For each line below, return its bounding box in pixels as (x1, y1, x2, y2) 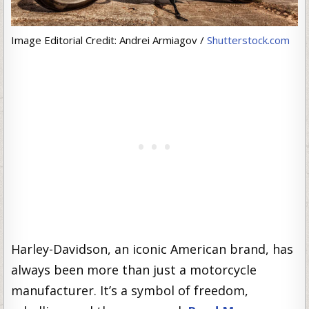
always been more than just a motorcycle (11, 261, 257, 278)
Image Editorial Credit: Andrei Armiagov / (11, 32, 208, 47)
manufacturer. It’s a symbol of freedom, (11, 281, 249, 299)
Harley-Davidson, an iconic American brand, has (11, 240, 294, 257)
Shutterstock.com (207, 32, 290, 47)
